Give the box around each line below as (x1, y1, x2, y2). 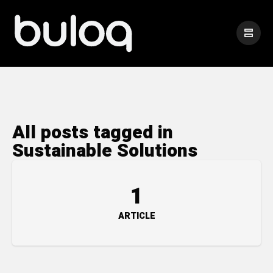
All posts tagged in (12, 119, 173, 146)
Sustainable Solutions (12, 137, 197, 165)
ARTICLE (118, 209, 155, 222)
